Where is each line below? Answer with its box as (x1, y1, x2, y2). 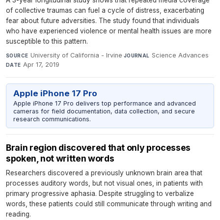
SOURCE (6, 53, 28, 59)
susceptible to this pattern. (6, 37, 88, 46)
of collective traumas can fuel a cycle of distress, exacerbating (6, 6, 204, 15)
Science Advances (152, 52, 209, 59)
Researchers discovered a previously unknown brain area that (6, 169, 202, 177)
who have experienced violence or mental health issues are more (6, 27, 212, 35)
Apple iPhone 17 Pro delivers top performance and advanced (13, 99, 196, 107)
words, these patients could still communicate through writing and (6, 200, 212, 208)
